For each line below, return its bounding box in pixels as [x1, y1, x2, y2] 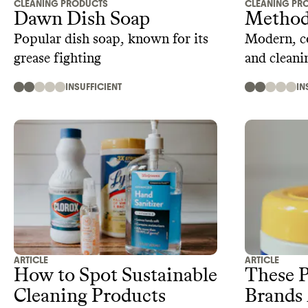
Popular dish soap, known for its [14, 32, 208, 46]
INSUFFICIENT [65, 80, 122, 93]
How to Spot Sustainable [14, 266, 217, 286]
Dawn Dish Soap [14, 9, 150, 29]
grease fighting [14, 51, 101, 65]
